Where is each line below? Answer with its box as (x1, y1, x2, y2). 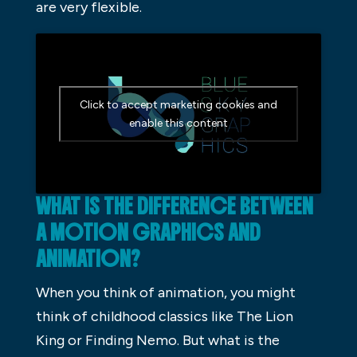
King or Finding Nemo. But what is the (35, 331, 280, 350)
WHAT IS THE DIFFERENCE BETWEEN (35, 193, 313, 221)
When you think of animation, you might (35, 284, 296, 302)
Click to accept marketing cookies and (79, 97, 277, 112)
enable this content (128, 116, 228, 130)
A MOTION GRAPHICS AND (35, 219, 261, 247)
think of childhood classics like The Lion (35, 308, 293, 326)
